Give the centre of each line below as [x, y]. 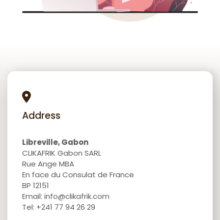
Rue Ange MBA [48, 164]
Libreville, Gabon [55, 142]
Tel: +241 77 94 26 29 [59, 207]
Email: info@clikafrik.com [66, 196]
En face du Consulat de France [78, 175]
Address [41, 116]
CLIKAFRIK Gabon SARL [62, 153]
